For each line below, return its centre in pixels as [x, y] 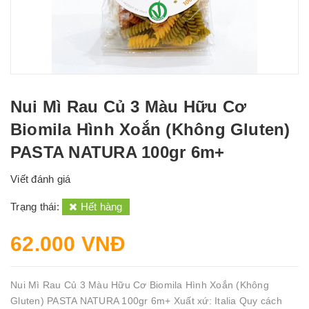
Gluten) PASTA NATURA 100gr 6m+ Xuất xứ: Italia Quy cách [146, 301]
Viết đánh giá [41, 179]
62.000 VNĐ [68, 244]
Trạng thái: [36, 207]
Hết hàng [100, 207]
